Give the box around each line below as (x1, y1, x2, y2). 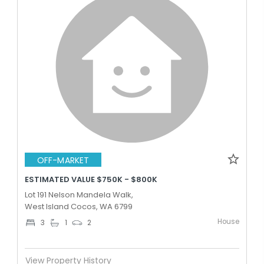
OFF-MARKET (37, 154, 89, 166)
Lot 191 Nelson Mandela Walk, (25, 189, 133, 200)
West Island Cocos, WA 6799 (25, 201, 133, 212)
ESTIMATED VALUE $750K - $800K (25, 174, 157, 185)
